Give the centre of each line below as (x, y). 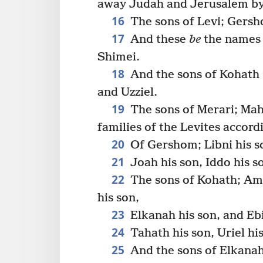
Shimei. (119, 57)
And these (158, 39)
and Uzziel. (127, 92)
